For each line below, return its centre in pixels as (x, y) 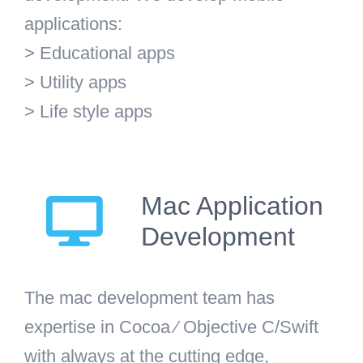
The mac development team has (149, 297)
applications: (73, 23)
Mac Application (232, 205)
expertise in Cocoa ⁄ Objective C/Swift (171, 327)
